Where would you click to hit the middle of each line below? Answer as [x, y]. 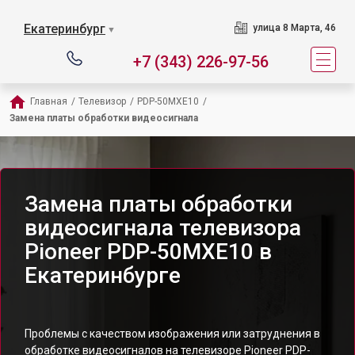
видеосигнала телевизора [163, 228]
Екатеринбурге [103, 275]
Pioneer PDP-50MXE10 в [148, 252]
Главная [49, 101]
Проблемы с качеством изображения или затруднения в [172, 334]
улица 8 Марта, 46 [294, 28]
